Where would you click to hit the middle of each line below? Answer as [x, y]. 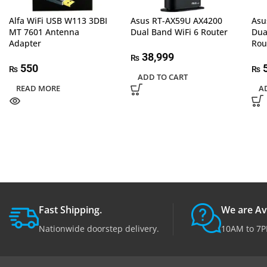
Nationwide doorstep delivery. [99, 228]
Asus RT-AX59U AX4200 [176, 20]
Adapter [25, 43]
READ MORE [38, 88]
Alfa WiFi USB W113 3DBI [58, 20]
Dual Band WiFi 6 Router [179, 32]
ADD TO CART [162, 77]
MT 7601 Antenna [44, 32]
